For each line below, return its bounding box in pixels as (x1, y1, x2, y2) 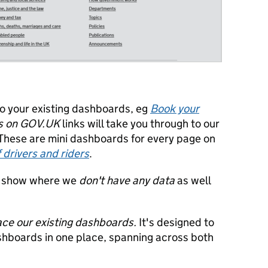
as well (175, 173, 211, 187)
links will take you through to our (60, 117, 220, 130)
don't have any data (79, 173, 175, 187)
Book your (150, 102, 199, 115)
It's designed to (136, 215, 214, 229)
